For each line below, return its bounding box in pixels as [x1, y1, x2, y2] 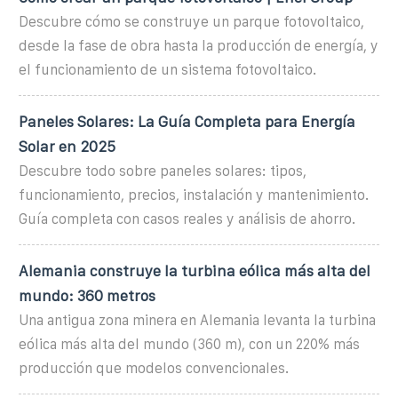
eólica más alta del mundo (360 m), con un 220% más [19, 336, 360, 352]
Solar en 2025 [19, 138, 115, 155]
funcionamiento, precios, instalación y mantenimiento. [19, 187, 369, 203]
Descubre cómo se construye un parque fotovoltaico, [19, 13, 364, 29]
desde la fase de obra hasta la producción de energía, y [19, 37, 378, 53]
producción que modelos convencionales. [19, 360, 289, 376]
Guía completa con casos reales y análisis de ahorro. [19, 211, 355, 227]
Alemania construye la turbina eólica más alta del [19, 262, 370, 279]
